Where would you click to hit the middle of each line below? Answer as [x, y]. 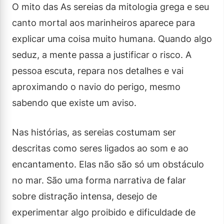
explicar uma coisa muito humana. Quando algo [112, 38]
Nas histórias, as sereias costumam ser [94, 132]
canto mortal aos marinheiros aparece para [103, 22]
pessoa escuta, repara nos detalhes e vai [98, 70]
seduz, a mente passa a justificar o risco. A [102, 54]
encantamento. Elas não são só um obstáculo [108, 164]
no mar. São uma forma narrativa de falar [99, 180]
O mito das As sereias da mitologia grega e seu [110, 6]
